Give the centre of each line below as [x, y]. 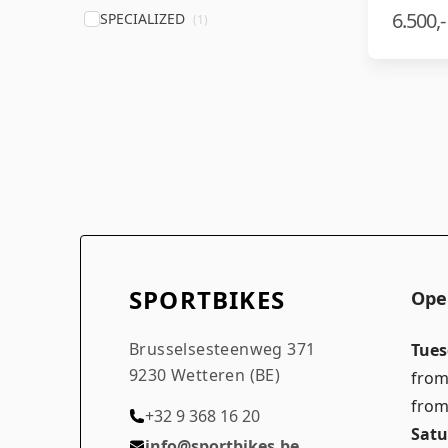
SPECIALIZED [142, 18]
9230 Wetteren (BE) [205, 374]
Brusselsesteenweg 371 [222, 348]
